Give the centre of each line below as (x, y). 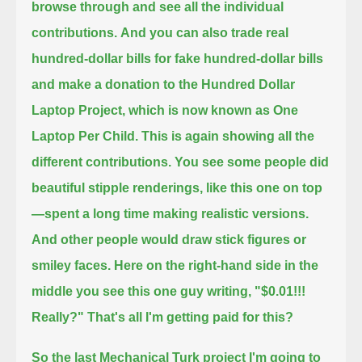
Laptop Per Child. (85, 136)
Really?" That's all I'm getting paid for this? (163, 317)
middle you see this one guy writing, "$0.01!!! (169, 291)
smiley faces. (72, 265)
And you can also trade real (205, 32)
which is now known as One (214, 110)
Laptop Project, (79, 110)
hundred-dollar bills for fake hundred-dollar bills (178, 58)
